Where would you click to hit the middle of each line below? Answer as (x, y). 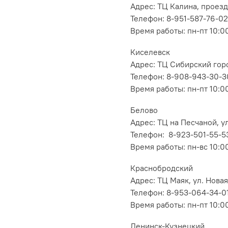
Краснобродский (162, 168)
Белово (144, 110)
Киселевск (150, 52)
